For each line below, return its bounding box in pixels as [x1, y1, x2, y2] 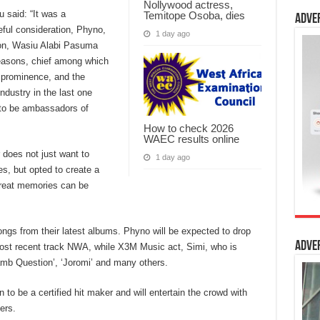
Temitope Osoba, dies [143, 9, 245, 21]
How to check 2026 [143, 121, 234, 134]
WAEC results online [143, 132, 239, 145]
